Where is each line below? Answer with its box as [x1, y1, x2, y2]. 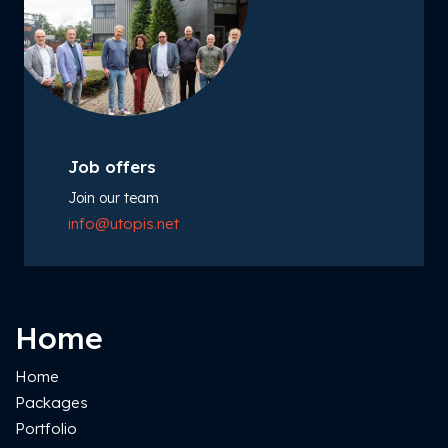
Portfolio [15, 418, 77, 438]
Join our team [68, 188, 159, 207]
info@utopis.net [68, 213, 179, 233]
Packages [15, 392, 88, 412]
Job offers [68, 156, 156, 177]
